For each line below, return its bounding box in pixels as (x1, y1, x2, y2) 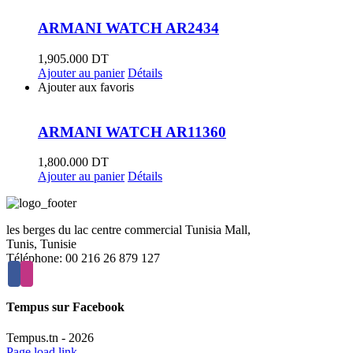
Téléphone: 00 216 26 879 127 (6, 251, 160, 266)
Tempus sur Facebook (6, 299, 124, 314)
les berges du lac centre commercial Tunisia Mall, (6, 223, 251, 237)
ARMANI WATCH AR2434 (38, 20, 219, 37)
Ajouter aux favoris (38, 80, 134, 94)
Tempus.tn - (6, 330, 69, 344)
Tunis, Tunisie (6, 237, 76, 251)
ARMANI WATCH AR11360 (38, 123, 226, 140)
